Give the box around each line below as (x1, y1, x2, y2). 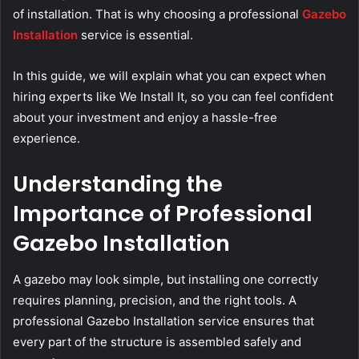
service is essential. (78, 27, 193, 43)
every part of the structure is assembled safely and (13, 333, 301, 349)
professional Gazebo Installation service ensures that (13, 313, 314, 329)
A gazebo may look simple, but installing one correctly (13, 271, 318, 287)
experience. (13, 131, 80, 147)
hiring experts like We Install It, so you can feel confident (13, 89, 333, 105)
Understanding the (13, 169, 223, 200)
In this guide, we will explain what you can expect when (13, 68, 326, 84)
